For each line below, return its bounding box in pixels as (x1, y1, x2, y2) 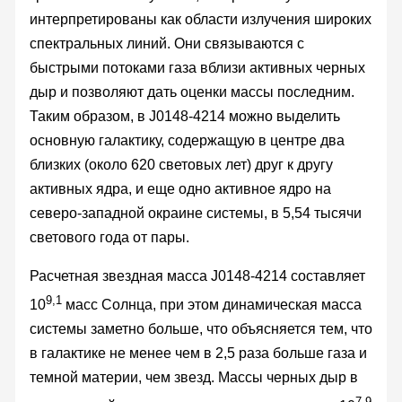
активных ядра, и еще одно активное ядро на (29, 180, 331, 197)
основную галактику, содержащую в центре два (29, 132, 345, 148)
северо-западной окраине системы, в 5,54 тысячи (29, 205, 362, 221)
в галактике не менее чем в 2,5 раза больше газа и (29, 345, 367, 362)
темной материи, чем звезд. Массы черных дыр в (29, 370, 358, 386)
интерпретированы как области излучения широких (29, 11, 371, 27)
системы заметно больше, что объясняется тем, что (29, 321, 372, 337)
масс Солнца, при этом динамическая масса (61, 297, 362, 313)
